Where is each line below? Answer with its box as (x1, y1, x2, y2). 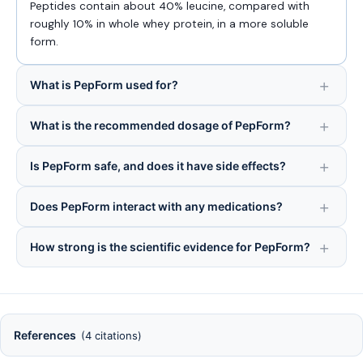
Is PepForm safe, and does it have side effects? (30, 159, 286, 173)
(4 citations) (81, 329, 142, 342)
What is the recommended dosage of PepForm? (30, 118, 291, 132)
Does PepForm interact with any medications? (30, 199, 283, 213)
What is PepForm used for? (30, 78, 178, 92)
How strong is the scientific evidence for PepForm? (30, 240, 310, 254)
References (14, 328, 76, 342)
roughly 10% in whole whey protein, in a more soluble (30, 17, 309, 31)
